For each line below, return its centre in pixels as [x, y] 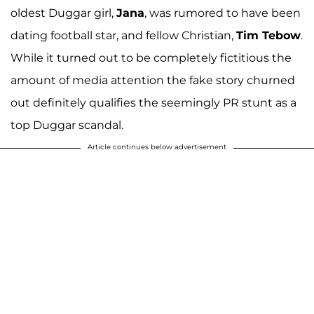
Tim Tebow [268, 36]
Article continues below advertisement [157, 147]
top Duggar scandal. [67, 125]
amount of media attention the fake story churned [153, 81]
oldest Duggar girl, [63, 13]
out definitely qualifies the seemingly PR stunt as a [153, 103]
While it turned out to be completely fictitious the [151, 58]
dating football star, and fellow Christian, [123, 36]
